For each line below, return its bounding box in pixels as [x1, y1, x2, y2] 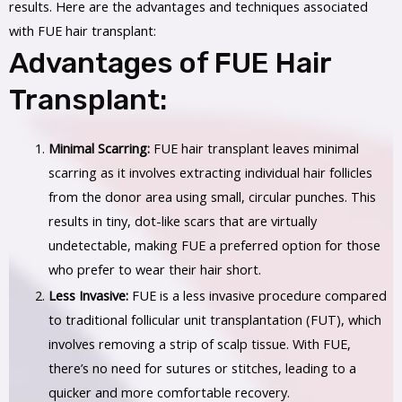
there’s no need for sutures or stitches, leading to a [48, 359, 356, 378]
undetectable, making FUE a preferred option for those [48, 236, 380, 255]
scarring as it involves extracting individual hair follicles [48, 163, 372, 182]
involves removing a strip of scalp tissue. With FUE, [48, 335, 351, 354]
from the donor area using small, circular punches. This [48, 188, 376, 206]
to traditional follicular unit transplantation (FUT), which [48, 310, 381, 329]
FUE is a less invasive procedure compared [127, 286, 387, 305]
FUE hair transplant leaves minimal [149, 139, 359, 158]
